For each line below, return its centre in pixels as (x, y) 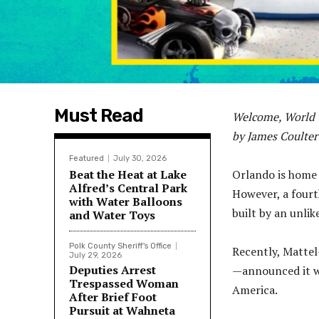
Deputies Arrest (113, 270)
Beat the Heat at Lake (128, 174)
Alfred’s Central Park (128, 188)
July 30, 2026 (140, 158)
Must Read (99, 115)
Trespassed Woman (124, 283)
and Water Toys (112, 215)
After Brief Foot (113, 297)
